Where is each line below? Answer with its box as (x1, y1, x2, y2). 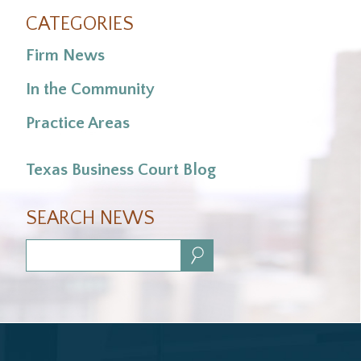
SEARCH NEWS (26, 208, 155, 230)
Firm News (26, 46, 105, 65)
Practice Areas (26, 113, 130, 132)
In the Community (26, 79, 155, 98)
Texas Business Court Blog (26, 160, 216, 180)
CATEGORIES (26, 14, 134, 35)
